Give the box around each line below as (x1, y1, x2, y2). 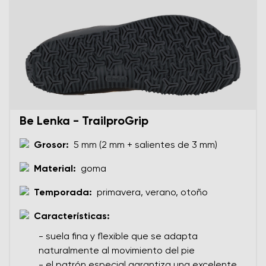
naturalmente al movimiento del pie (39, 246, 195, 256)
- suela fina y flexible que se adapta (39, 232, 198, 242)
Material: (34, 164, 76, 174)
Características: (34, 211, 110, 221)
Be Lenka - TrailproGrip (20, 115, 148, 128)
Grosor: (34, 140, 69, 150)
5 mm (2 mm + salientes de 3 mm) (74, 140, 217, 150)
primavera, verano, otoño (97, 188, 208, 198)
